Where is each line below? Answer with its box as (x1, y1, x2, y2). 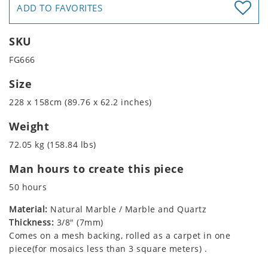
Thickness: (9, 217, 54, 229)
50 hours (9, 181, 47, 193)
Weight (9, 119, 49, 134)
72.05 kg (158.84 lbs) (9, 139, 96, 151)
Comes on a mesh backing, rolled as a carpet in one (9, 230, 230, 242)
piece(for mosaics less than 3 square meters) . (9, 243, 207, 255)
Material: (9, 203, 48, 215)
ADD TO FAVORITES (17, 2, 102, 14)
